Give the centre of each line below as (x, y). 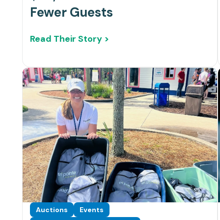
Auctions (52, 210)
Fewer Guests (71, 13)
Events (92, 210)
